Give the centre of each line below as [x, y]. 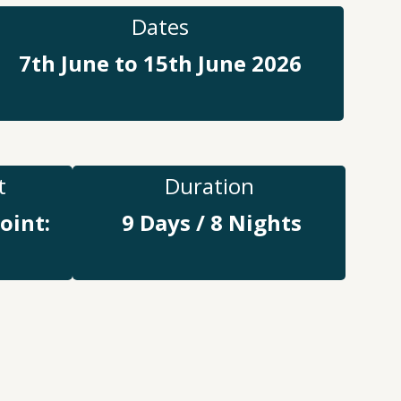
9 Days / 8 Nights [209, 222]
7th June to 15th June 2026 [160, 63]
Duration [209, 185]
